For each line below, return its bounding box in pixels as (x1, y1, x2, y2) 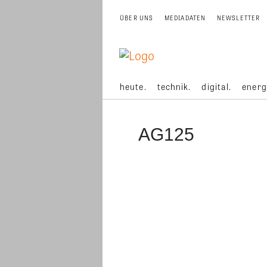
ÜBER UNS (120, 14, 154, 22)
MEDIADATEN (164, 14, 206, 22)
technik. (157, 80, 191, 92)
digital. (201, 80, 232, 92)
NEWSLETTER (216, 14, 260, 22)
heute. (120, 80, 147, 92)
